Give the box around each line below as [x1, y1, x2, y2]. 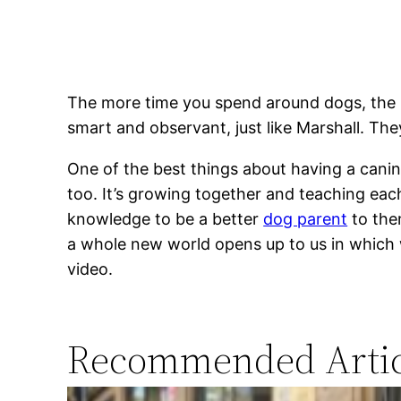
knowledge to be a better [67, 209, 264, 228]
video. [67, 259, 114, 278]
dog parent [263, 209, 348, 228]
